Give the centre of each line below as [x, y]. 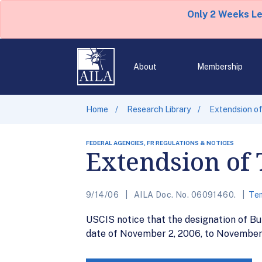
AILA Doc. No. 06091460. [185, 195]
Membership [220, 67]
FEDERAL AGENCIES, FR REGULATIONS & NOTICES [160, 143]
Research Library [159, 109]
